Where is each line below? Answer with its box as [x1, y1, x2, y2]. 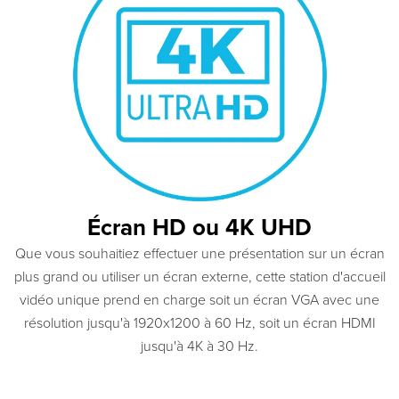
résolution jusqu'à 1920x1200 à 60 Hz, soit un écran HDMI [23, 314, 376, 333]
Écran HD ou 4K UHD [87, 214, 312, 242]
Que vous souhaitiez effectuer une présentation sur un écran [14, 245, 385, 264]
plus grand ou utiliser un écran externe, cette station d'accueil [13, 268, 386, 287]
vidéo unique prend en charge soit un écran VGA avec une [20, 291, 379, 310]
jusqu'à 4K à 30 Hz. [141, 338, 258, 356]
